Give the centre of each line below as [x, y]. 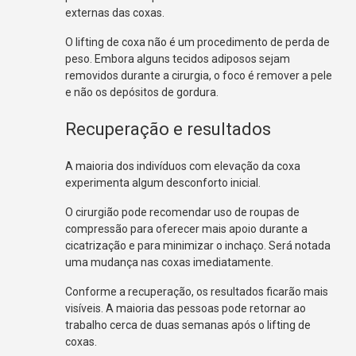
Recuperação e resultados [168, 129]
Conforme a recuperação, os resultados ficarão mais [197, 291]
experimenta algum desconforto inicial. [164, 182]
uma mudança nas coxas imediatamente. [171, 262]
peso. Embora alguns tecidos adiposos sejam [178, 58]
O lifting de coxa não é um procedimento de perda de [198, 42]
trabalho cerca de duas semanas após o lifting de [188, 325]
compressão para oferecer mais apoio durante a [187, 228]
